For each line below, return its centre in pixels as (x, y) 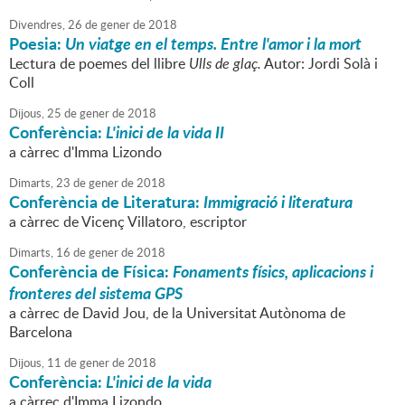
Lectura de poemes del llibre (99, 64)
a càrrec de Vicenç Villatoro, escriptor (128, 222)
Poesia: (37, 44)
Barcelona (41, 332)
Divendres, (37, 25)
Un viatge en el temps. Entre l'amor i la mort (213, 44)
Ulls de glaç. (225, 64)
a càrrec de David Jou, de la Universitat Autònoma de (177, 313)
